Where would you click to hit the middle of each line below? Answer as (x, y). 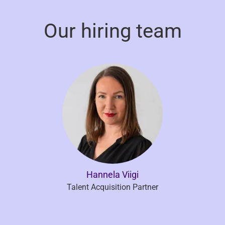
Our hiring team (113, 31)
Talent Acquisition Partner (113, 187)
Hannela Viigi (113, 174)
